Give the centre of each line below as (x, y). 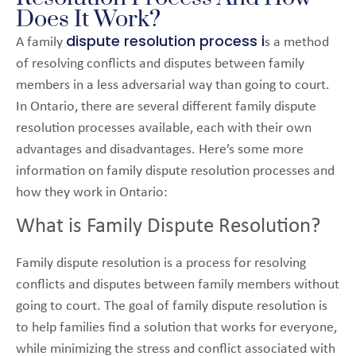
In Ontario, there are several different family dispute (166, 106)
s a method (297, 42)
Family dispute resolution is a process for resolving (161, 264)
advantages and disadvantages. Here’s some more (160, 149)
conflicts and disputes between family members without (178, 285)
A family (41, 42)
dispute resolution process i (165, 41)
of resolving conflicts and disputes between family (160, 64)
